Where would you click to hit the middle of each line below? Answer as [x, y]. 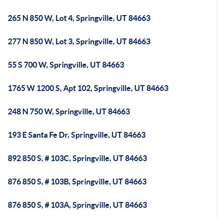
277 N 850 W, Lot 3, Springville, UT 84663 [79, 41]
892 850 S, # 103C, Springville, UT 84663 [77, 158]
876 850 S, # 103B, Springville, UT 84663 [77, 182]
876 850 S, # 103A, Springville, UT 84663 [77, 205]
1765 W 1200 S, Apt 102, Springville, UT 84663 [88, 88]
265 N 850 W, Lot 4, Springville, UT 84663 [79, 18]
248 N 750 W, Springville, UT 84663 [69, 111]
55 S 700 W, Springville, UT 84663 [66, 65]
